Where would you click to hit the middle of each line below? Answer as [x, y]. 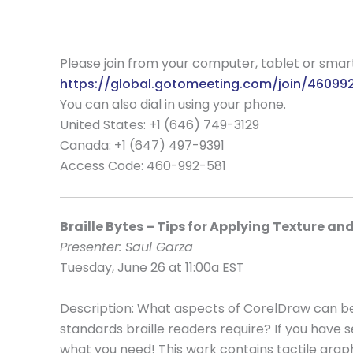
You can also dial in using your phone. [173, 105]
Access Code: [103, 166]
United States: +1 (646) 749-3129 [161, 125]
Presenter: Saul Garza [126, 247]
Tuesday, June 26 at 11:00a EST [152, 267]
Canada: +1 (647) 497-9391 [144, 146]
